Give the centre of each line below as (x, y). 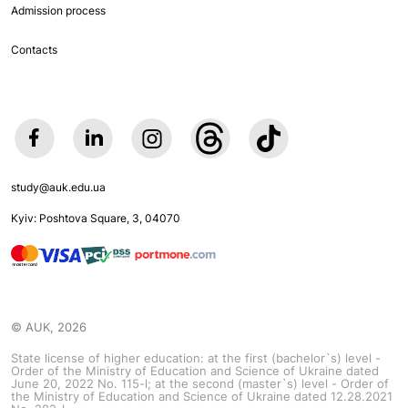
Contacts (34, 50)
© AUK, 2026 (48, 327)
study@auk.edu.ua (58, 188)
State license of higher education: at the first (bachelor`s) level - (195, 358)
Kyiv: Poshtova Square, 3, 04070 (95, 218)
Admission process (58, 11)
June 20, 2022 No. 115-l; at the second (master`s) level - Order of (199, 384)
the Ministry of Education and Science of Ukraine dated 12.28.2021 (201, 397)
